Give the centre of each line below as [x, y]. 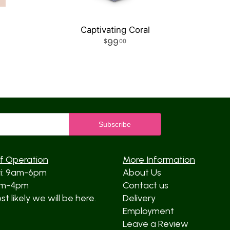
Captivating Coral [115, 30]
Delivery [139, 198]
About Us [142, 172]
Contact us [146, 185]
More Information [159, 160]
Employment [148, 211]
